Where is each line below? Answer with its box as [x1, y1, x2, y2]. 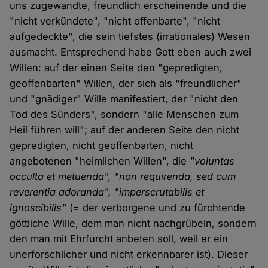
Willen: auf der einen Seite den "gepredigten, [10, 62, 223, 74]
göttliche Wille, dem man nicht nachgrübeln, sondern [10, 217, 257, 230]
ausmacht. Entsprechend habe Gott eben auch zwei [10, 46, 252, 59]
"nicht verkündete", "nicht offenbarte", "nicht [10, 15, 221, 28]
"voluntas [190, 155, 235, 167]
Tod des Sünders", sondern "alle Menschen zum [10, 108, 239, 121]
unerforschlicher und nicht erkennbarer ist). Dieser [10, 248, 248, 261]
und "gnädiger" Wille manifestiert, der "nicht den [10, 93, 239, 105]
